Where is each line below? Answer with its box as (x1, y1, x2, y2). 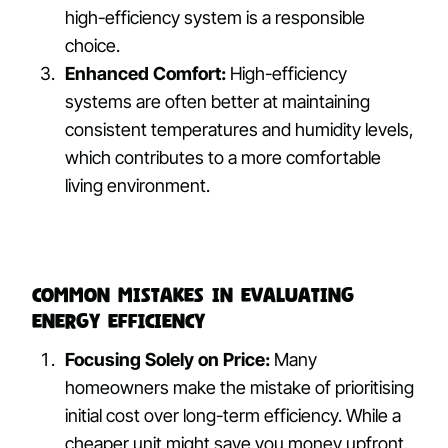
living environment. (65, 175, 211, 197)
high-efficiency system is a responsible (65, 7, 366, 29)
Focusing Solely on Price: (65, 348, 271, 370)
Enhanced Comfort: (65, 63, 227, 85)
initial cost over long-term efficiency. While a (65, 404, 402, 426)
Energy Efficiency (32, 309, 205, 333)
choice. (65, 35, 121, 57)
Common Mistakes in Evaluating (32, 283, 354, 307)
